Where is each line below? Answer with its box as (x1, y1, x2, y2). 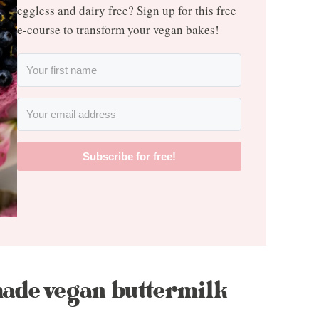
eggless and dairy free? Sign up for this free (17, 1, 236, 19)
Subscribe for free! (83, 150, 176, 162)
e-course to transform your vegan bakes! (17, 21, 219, 38)
